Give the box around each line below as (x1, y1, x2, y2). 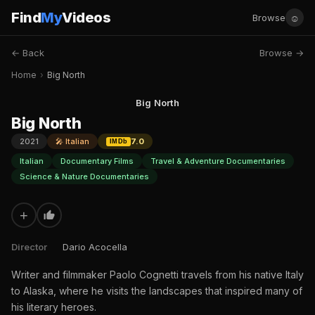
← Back (11, 47, 44, 58)
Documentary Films (60, 156, 134, 166)
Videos (62, 9, 110, 26)
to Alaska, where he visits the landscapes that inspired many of (11, 285, 302, 297)
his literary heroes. (11, 301, 96, 313)
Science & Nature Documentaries (20, 172, 149, 181)
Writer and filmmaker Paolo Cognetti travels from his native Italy (11, 269, 304, 281)
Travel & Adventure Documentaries (150, 156, 285, 166)
